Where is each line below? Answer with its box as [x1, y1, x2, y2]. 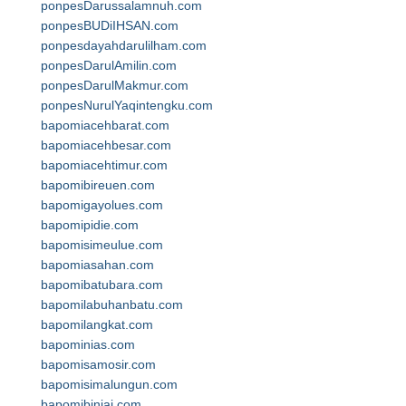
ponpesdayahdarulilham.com [41, 38, 207, 53]
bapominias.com [41, 337, 135, 352]
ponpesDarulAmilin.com [41, 58, 177, 72]
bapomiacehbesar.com [41, 138, 171, 152]
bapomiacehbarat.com [41, 118, 169, 132]
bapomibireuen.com [41, 178, 155, 192]
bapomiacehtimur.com [41, 158, 168, 172]
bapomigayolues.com [41, 198, 163, 212]
